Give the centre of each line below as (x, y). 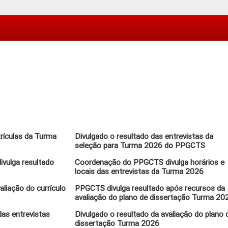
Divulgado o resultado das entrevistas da (144, 136)
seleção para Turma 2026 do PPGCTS (140, 146)
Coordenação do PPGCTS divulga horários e (150, 162)
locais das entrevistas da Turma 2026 (139, 172)
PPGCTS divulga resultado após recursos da (150, 188)
